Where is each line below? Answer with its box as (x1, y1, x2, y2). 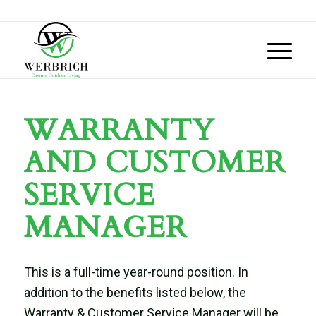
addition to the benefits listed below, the (23, 285, 246, 300)
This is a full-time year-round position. (23, 265, 238, 280)
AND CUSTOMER (23, 142, 286, 183)
